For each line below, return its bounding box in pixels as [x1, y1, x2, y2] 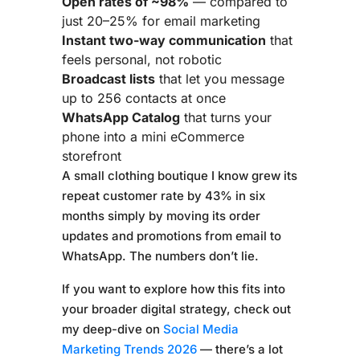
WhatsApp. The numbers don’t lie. [61, 247, 259, 264]
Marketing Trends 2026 [61, 341, 197, 357]
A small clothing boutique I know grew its [61, 167, 297, 183]
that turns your [179, 108, 272, 125]
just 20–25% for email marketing [61, 12, 260, 29]
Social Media [162, 321, 239, 337]
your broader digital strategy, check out [61, 301, 291, 317]
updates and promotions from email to [61, 227, 281, 243]
